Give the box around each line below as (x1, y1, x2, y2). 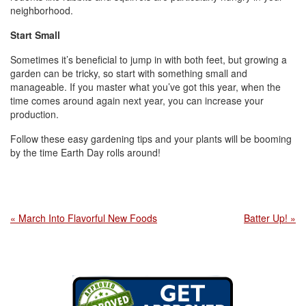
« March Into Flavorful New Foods (10, 211, 157, 225)
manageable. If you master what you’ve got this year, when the (10, 80, 281, 94)
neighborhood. (10, 3, 73, 18)
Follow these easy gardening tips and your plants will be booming (10, 132, 292, 146)
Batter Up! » (244, 211, 296, 225)
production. (10, 107, 59, 122)
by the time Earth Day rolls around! (10, 145, 161, 160)
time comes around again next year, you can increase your (10, 94, 264, 108)
